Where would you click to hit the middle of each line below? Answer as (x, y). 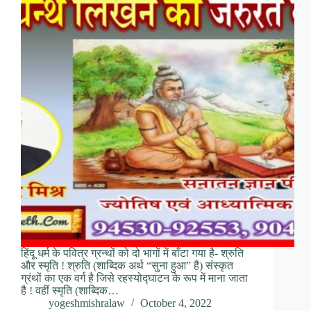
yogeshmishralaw (87, 303)
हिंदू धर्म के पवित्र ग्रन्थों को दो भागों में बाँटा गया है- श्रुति (132, 253)
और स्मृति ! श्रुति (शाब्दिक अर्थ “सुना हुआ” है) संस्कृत (127, 266)
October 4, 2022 (176, 303)
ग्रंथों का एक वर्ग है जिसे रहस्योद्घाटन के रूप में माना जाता (134, 278)
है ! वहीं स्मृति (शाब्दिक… (70, 291)
